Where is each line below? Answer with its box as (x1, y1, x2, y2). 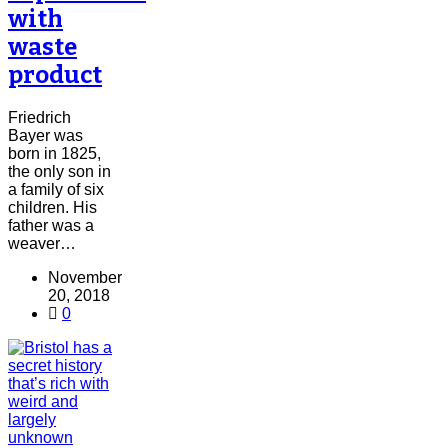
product (8, 60, 102, 89)
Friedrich (8, 108, 71, 126)
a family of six (8, 180, 104, 198)
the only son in (8, 162, 111, 180)
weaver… (8, 234, 76, 252)
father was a (8, 216, 94, 234)
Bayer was (8, 126, 83, 144)
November (48, 268, 122, 286)
